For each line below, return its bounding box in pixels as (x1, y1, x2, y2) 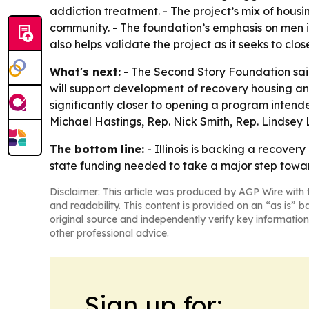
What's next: (50, 64, 121, 79)
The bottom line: (50, 141, 144, 156)
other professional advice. (50, 226, 169, 239)
